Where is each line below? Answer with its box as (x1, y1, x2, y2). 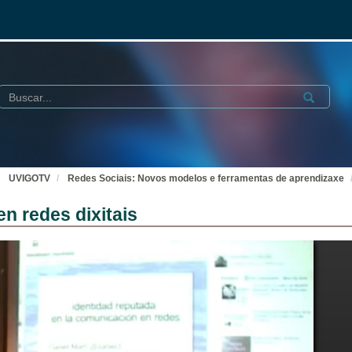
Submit (298, 89, 335, 101)
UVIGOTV (9, 173, 50, 184)
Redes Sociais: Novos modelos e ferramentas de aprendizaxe (68, 173, 344, 184)
